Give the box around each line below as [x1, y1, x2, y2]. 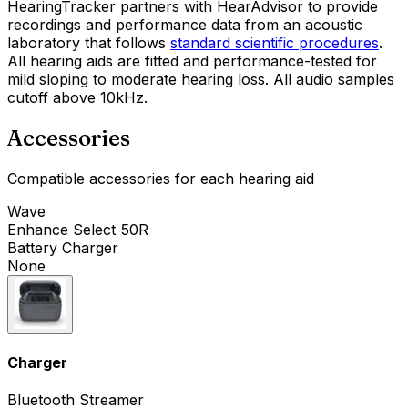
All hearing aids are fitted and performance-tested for [7, 51, 377, 70]
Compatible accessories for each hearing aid [7, 168, 314, 188]
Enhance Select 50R [7, 219, 148, 239]
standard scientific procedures [170, 33, 379, 52]
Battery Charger [7, 238, 118, 257]
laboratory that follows [7, 33, 166, 52]
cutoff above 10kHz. [7, 87, 148, 107]
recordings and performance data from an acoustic [7, 15, 362, 34]
